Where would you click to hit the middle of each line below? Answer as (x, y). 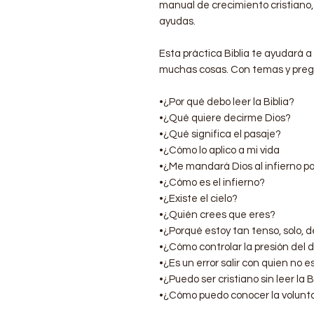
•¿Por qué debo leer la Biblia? (227, 102)
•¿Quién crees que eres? (217, 214)
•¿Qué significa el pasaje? (220, 134)
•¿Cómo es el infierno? (212, 182)
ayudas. (177, 21)
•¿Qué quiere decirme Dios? (225, 118)
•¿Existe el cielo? (198, 198)
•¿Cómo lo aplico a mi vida (219, 150)
